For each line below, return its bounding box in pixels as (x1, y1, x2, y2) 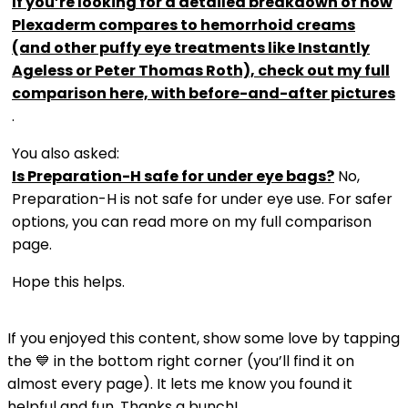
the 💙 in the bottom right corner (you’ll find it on (7, 351, 354, 372)
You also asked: (12, 143, 119, 164)
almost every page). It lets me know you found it (7, 373, 352, 394)
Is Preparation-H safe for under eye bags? (12, 166, 334, 187)
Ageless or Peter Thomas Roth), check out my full (12, 60, 390, 81)
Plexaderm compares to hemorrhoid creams (12, 15, 355, 36)
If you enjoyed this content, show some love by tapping (7, 328, 400, 349)
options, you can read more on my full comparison (12, 211, 372, 232)
